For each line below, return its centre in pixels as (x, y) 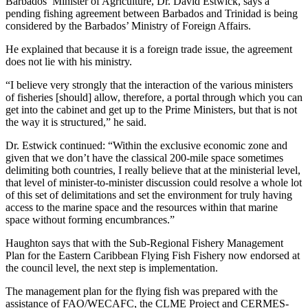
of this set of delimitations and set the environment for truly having (149, 195)
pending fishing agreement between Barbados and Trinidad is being (152, 14)
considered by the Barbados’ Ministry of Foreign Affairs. (128, 26)
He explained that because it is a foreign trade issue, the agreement (149, 49)
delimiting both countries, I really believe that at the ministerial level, (153, 170)
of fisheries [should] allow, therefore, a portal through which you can (154, 98)
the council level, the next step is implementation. (112, 268)
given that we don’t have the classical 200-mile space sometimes (144, 158)
